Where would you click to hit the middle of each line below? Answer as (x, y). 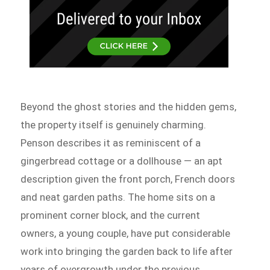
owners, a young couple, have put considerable (126, 234)
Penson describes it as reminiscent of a (111, 143)
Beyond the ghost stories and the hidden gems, (129, 107)
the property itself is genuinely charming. (114, 125)
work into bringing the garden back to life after (127, 252)
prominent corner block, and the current (111, 215)
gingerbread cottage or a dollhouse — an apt (122, 161)
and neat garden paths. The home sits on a (118, 197)
